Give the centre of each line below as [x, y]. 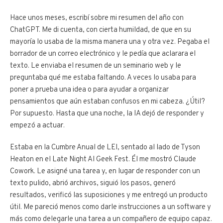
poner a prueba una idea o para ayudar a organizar [89, 90]
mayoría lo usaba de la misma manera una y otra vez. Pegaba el [110, 42]
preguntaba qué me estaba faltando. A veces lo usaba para [103, 78]
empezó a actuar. [37, 126]
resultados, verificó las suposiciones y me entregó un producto [109, 196]
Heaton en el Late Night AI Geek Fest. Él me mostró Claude [103, 160]
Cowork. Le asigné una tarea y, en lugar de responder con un [105, 172]
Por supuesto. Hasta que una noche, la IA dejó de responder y [107, 114]
